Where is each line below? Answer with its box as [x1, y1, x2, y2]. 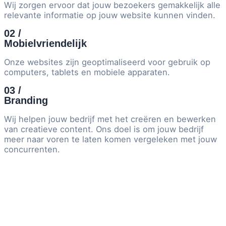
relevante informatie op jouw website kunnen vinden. [4, 10, 215, 20]
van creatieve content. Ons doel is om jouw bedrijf [4, 124, 204, 134]
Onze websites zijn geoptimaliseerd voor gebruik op [4, 56, 210, 67]
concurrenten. [4, 144, 60, 154]
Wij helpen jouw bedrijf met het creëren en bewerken [4, 114, 216, 124]
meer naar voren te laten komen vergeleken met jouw [4, 134, 217, 144]
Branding [4, 95, 48, 106]
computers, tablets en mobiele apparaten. [4, 67, 170, 77]
